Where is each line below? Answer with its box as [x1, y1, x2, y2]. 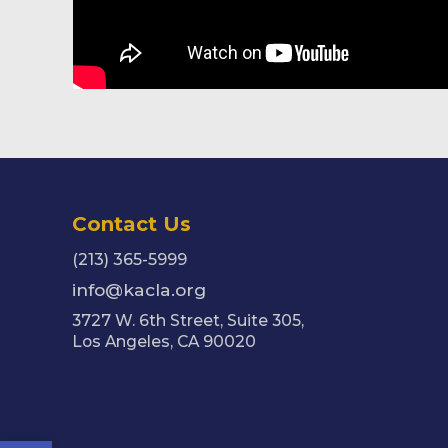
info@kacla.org [72, 278, 206, 300]
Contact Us [72, 211, 191, 236]
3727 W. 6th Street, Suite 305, [72, 310, 304, 330]
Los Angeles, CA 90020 [72, 331, 256, 351]
